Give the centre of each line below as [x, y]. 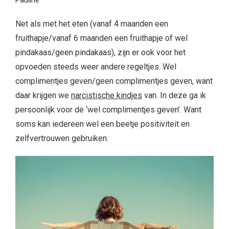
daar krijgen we [43, 96]
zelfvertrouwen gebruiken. [62, 139]
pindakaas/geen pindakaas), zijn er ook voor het [100, 53]
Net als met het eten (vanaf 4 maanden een [92, 24]
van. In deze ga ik [174, 96]
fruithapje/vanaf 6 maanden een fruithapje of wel [101, 38]
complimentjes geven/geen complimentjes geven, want [114, 81]
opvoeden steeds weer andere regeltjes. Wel [96, 67]
